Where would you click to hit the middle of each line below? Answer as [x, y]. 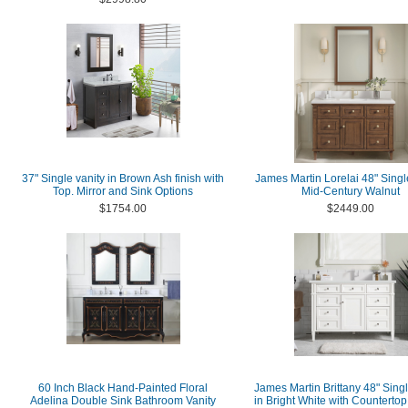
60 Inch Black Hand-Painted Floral [123, 388]
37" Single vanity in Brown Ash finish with [123, 178]
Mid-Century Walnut [351, 191]
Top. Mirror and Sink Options [123, 191]
